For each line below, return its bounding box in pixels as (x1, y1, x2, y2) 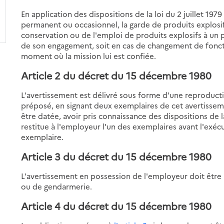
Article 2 (21, 68, 61, 82)
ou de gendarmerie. (21, 180, 92, 191)
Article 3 (21, 149, 61, 163)
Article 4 (21, 198, 61, 212)
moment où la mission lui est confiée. (21, 50, 156, 61)
